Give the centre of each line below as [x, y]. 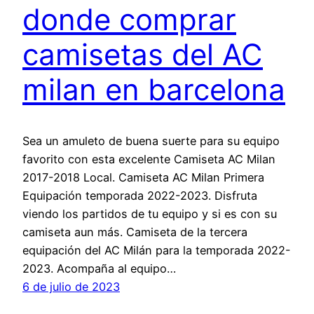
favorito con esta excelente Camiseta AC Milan [149, 159]
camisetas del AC [143, 55]
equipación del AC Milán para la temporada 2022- [157, 250]
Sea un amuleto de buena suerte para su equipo [151, 141]
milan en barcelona [154, 90]
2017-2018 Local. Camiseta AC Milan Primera [143, 177]
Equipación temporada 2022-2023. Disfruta [140, 195]
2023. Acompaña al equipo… [99, 268]
